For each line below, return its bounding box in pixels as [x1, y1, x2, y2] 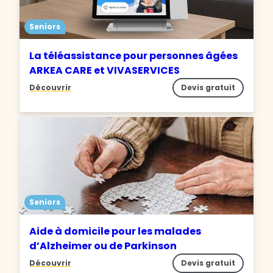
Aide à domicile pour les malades [29, 224, 201, 239]
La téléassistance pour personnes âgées [29, 49, 238, 63]
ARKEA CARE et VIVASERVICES [29, 63, 180, 78]
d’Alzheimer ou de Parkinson [29, 239, 177, 253]
